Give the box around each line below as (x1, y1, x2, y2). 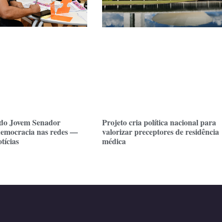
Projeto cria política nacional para (102, 116, 216, 128)
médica (102, 135, 126, 147)
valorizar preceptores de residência (102, 126, 219, 138)
